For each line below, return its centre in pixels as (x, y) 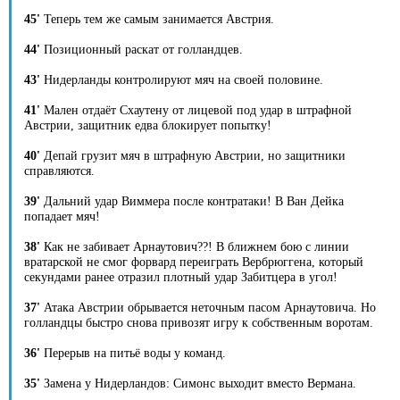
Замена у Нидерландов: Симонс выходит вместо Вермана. (199, 383)
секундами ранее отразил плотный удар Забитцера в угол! (181, 277)
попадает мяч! (62, 216)
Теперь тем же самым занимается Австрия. (158, 19)
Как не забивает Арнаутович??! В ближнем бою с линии (195, 246)
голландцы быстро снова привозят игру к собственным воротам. (199, 322)
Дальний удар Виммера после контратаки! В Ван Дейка (192, 201)
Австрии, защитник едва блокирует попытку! (148, 125)
